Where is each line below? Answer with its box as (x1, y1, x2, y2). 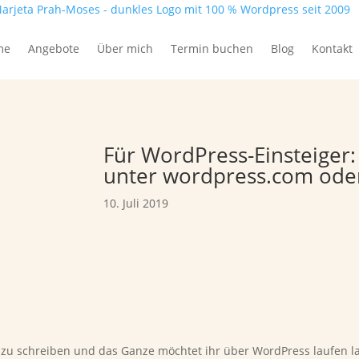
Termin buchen (171, 41, 253, 56)
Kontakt (312, 41, 353, 56)
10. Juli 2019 (103, 195, 169, 211)
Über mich (97, 41, 153, 56)
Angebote (28, 41, 79, 56)
